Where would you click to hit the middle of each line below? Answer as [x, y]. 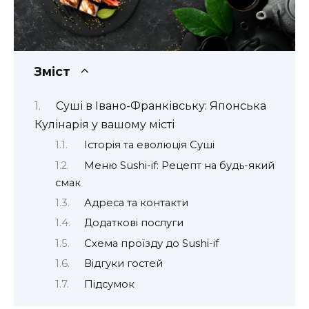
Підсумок [109, 284]
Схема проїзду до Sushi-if [151, 243]
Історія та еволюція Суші [149, 145]
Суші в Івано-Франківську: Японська [161, 106]
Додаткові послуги [133, 223]
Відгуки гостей [123, 264]
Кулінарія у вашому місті [104, 124]
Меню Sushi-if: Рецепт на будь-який [179, 165]
